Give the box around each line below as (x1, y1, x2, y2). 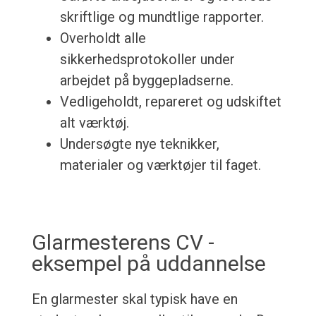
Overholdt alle (59, 30, 146, 47)
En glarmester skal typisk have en (31, 291, 238, 308)
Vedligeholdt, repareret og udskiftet (59, 93, 281, 111)
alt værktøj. (59, 114, 129, 132)
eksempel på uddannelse (31, 251, 266, 276)
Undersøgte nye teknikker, (59, 135, 219, 153)
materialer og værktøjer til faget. (59, 157, 261, 174)
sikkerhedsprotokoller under (59, 51, 235, 68)
